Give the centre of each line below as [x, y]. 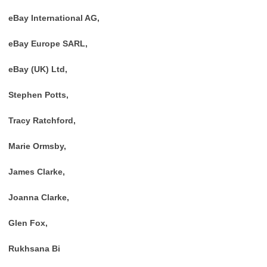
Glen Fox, [28, 223]
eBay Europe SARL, [48, 44]
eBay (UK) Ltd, [38, 69]
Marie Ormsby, [37, 146]
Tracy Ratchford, [42, 120]
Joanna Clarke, [39, 197]
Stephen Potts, [38, 95]
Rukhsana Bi [34, 249]
